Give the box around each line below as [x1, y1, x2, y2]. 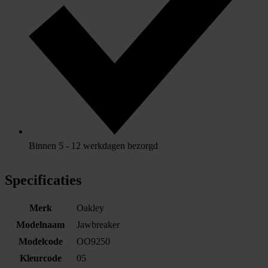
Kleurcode [19, 253, 62, 264]
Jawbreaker [77, 220, 120, 230]
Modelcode [18, 236, 63, 247]
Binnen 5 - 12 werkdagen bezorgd [29, 140, 158, 151]
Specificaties [5, 172, 81, 188]
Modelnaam [16, 220, 65, 230]
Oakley [77, 203, 104, 214]
